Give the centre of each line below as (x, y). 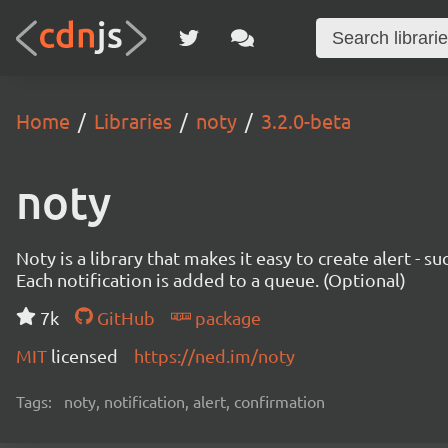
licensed (84, 355)
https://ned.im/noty (214, 355)
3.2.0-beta (306, 120)
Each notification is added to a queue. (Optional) (211, 279)
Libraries (133, 120)
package (225, 317)
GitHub (123, 317)
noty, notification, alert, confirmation (194, 401)
